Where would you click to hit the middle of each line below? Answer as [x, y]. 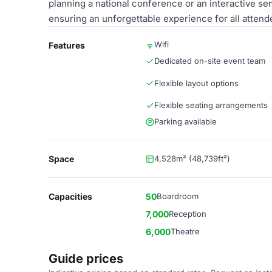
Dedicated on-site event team [210, 61]
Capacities [70, 196]
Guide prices [86, 259]
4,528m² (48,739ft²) [192, 158]
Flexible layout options [196, 83]
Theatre [185, 231]
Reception [188, 214]
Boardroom [178, 196]
